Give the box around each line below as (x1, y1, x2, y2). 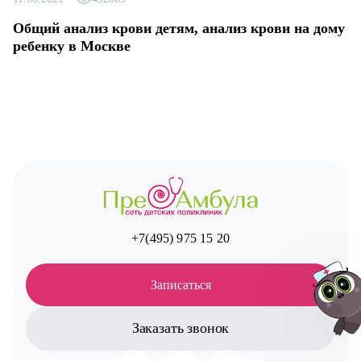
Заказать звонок (131, 319, 230, 336)
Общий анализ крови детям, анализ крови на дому (13, 20, 345, 37)
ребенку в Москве (13, 38, 131, 55)
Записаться (150, 277, 211, 292)
